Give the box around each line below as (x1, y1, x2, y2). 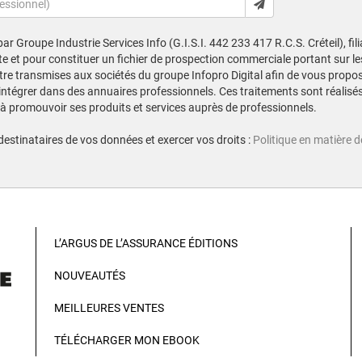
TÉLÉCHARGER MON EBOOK (54, 334, 200, 347)
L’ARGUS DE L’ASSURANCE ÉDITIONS (54, 237, 238, 250)
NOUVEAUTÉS (54, 269, 125, 282)
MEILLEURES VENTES (54, 301, 164, 314)
